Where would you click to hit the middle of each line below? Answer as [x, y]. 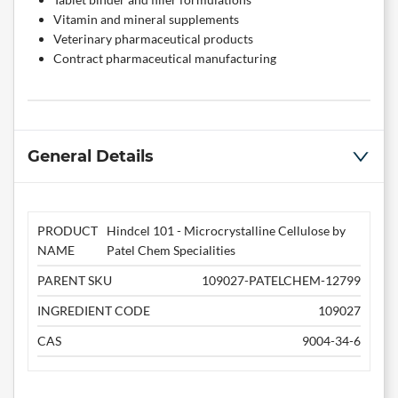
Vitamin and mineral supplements [146, 20]
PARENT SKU [75, 281]
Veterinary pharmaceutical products [153, 39]
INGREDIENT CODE [94, 311]
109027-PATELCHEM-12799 [281, 281]
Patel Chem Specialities [171, 251]
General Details [91, 157]
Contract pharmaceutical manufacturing [165, 59]
